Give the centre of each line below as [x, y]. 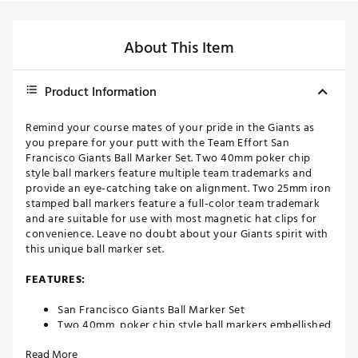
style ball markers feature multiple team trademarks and [169, 173]
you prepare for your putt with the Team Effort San [157, 143]
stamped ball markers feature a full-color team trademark [173, 204]
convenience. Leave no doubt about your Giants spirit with [177, 234]
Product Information [101, 92]
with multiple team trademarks [136, 340]
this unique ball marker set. [95, 249]
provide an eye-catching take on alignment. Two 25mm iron [178, 189]
